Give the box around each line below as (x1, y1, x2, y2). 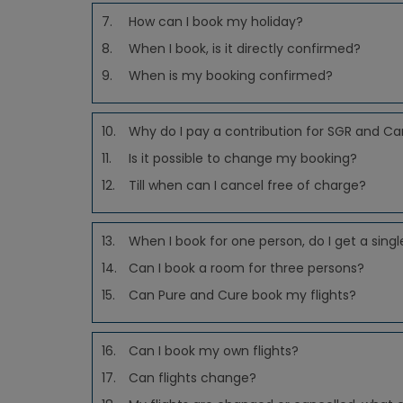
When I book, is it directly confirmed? (129, 40, 361, 58)
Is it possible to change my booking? (129, 149, 357, 167)
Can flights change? (129, 369, 256, 387)
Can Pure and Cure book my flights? (129, 286, 356, 304)
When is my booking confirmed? (129, 67, 333, 85)
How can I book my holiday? (129, 13, 303, 31)
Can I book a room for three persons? (129, 259, 364, 277)
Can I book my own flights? (129, 342, 299, 360)
